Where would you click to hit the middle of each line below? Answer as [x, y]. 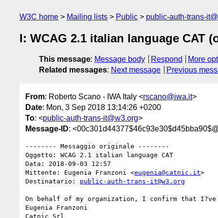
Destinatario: [53, 181]
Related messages [73, 70]
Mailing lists [87, 17]
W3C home [39, 17]
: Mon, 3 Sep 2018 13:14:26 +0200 [102, 107]
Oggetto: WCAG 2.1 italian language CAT [99, 155]
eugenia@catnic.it [167, 172]
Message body [120, 59]
